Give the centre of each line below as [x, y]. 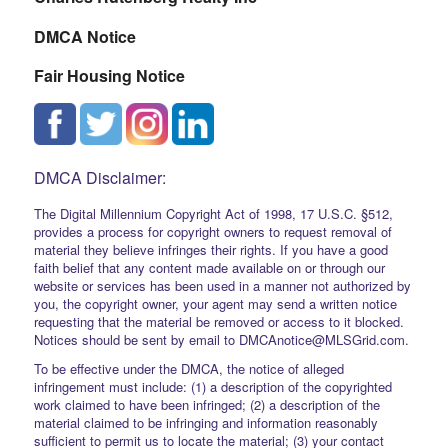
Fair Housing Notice [109, 76]
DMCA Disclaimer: [99, 178]
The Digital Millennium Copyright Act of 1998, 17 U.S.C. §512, [213, 213]
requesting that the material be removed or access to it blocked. [218, 321]
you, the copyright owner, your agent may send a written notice [215, 303]
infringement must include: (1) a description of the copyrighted [212, 386]
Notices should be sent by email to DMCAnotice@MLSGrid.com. [221, 339]
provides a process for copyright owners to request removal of [212, 231]
